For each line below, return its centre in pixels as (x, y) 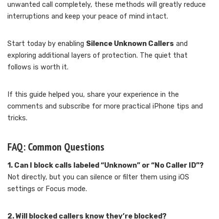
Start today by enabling (47, 44)
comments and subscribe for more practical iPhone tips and (105, 107)
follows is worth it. (38, 67)
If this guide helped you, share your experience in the (93, 95)
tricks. (17, 118)
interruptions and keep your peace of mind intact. (88, 17)
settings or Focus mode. (47, 189)
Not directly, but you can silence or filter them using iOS (98, 177)
